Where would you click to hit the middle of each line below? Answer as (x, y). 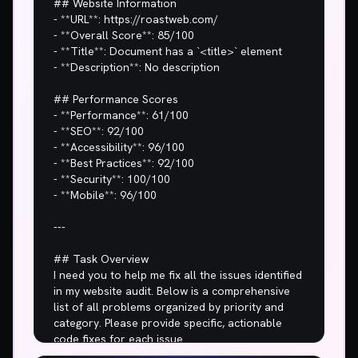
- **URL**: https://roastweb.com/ (136, 19)
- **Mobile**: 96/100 (105, 195)
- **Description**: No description (137, 67)
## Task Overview (101, 259)
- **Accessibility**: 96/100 (119, 147)
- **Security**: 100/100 (112, 179)
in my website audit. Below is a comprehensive (172, 291)
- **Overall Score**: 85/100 (124, 35)
